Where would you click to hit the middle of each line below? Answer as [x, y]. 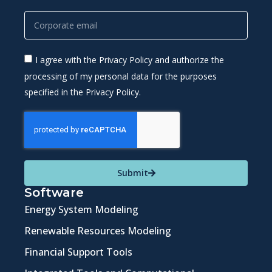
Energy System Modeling [81, 209]
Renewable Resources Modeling [98, 230]
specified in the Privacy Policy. [83, 92]
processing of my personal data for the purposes [121, 76]
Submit [132, 172]
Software [54, 192]
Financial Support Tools [78, 252]
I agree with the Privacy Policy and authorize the [130, 60]
